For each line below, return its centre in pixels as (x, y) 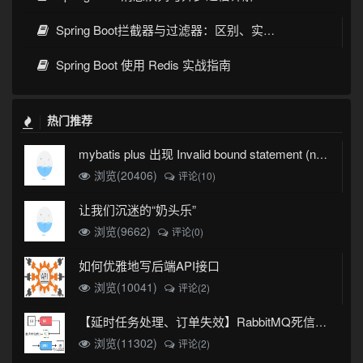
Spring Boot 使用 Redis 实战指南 (142, 65)
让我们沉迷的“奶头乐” (138, 210)
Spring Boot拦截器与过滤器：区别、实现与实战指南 (158, 30)
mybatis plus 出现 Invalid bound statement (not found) (322, 154)
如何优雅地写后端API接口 (149, 266)
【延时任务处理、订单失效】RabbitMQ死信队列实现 (321, 322)
